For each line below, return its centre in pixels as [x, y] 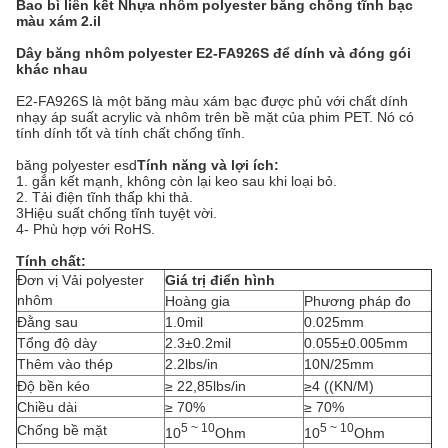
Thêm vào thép [65, 364]
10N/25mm [339, 364]
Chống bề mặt [62, 430]
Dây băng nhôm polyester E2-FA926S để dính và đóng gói [213, 53]
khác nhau [52, 69]
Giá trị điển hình [220, 280]
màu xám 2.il [58, 21]
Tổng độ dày [57, 343]
